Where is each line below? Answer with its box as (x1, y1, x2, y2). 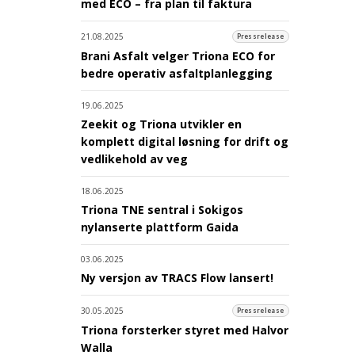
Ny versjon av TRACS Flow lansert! (81, 269, 273, 285)
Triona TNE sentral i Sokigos (81, 201, 243, 217)
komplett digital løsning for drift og (81, 133, 288, 149)
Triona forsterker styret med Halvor (81, 322, 288, 338)
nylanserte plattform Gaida (81, 219, 239, 235)
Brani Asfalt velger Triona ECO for (81, 48, 275, 63)
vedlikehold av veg (81, 151, 188, 166)
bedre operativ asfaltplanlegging (81, 65, 273, 81)
